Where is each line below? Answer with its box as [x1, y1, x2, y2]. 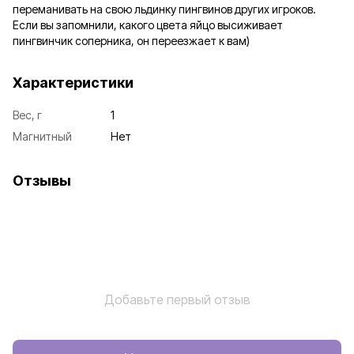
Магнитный [13, 129, 72, 143]
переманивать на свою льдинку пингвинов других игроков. [13, 2, 316, 16]
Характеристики [13, 73, 134, 91]
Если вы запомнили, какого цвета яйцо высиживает [13, 17, 283, 32]
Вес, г [13, 107, 42, 122]
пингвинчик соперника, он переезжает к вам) [13, 33, 250, 47]
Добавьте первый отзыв [104, 291, 250, 307]
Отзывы [13, 171, 71, 189]
